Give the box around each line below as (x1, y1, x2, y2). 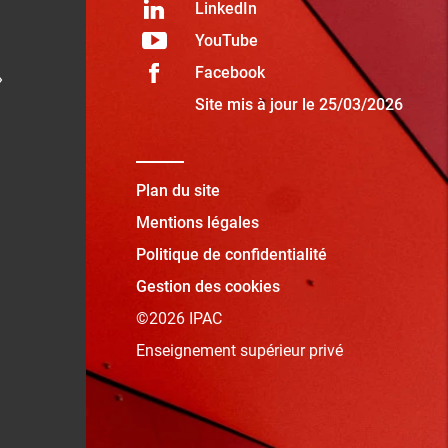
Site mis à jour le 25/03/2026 (194, 94, 403, 114)
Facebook (194, 62, 265, 82)
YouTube (194, 30, 258, 50)
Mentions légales (135, 212, 259, 232)
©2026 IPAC (135, 308, 222, 328)
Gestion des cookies (135, 276, 280, 296)
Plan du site (135, 180, 220, 200)
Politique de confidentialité (135, 244, 327, 264)
